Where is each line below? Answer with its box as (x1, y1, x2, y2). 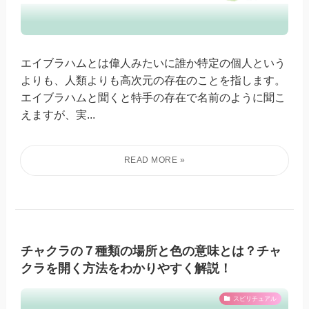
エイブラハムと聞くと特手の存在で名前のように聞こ (21, 91, 286, 104)
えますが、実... (21, 108, 96, 121)
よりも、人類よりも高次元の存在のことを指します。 (21, 74, 286, 87)
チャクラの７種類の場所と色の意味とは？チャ (21, 244, 282, 259)
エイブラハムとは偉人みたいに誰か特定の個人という (21, 57, 286, 70)
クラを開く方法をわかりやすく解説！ (21, 261, 232, 276)
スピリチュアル (232, 295, 277, 302)
